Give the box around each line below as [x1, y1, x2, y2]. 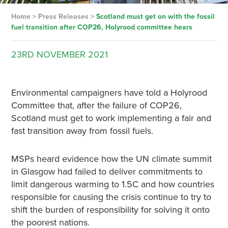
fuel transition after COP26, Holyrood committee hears [11, 23, 192, 32]
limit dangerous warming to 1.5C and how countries [11, 179, 214, 190]
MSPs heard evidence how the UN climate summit [11, 153, 212, 164]
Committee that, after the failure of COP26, [11, 100, 182, 111]
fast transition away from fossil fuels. [11, 125, 153, 136]
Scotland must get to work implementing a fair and [11, 112, 211, 124]
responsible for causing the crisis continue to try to [11, 191, 211, 203]
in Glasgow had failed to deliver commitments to [11, 166, 203, 177]
